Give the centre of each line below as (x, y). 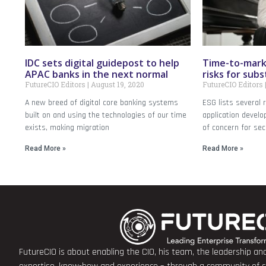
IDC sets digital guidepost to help (102, 63)
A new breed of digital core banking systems (102, 103)
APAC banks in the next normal (96, 75)
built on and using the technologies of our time (106, 115)
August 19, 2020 (117, 85)
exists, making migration (67, 128)
